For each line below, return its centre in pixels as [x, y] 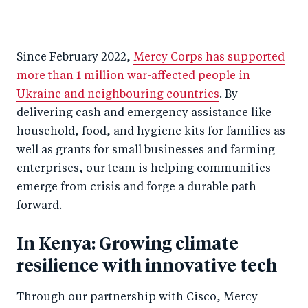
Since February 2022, [75, 58]
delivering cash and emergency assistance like [144, 114]
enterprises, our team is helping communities [144, 169]
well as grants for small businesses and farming [146, 151]
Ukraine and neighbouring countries [118, 95]
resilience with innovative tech [147, 266]
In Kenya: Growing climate [128, 244]
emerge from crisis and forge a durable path [136, 188]
